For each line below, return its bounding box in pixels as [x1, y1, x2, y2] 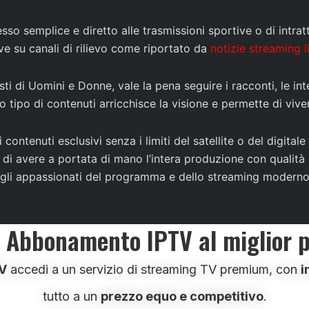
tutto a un [42, 288, 101, 303]
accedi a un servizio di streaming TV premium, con [6, 261, 301, 277]
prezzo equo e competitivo [100, 288, 263, 303]
